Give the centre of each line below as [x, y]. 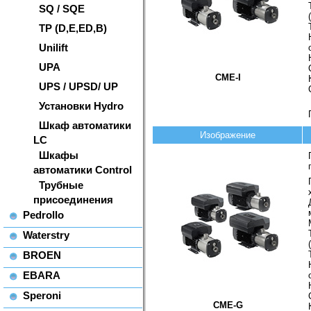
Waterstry [46, 235]
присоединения [73, 200]
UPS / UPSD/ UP [78, 86]
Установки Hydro [81, 106]
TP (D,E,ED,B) [73, 28]
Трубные [61, 185]
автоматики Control [83, 170]
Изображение [227, 135]
